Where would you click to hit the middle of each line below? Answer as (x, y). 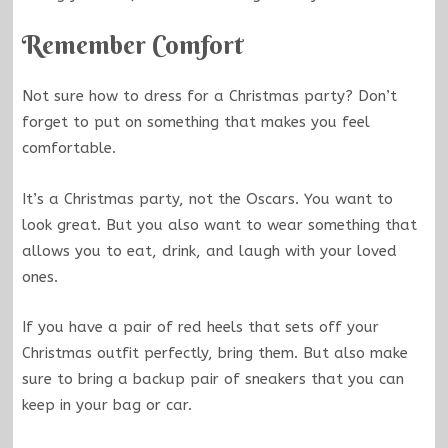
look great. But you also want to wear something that (219, 224)
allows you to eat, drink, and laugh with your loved (209, 250)
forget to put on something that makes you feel (195, 122)
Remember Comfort (132, 44)
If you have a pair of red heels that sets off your (200, 327)
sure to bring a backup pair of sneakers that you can (212, 379)
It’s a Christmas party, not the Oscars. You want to (207, 198)
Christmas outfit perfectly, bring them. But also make (214, 353)
